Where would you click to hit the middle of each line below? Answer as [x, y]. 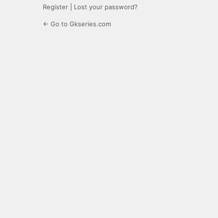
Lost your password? [106, 7]
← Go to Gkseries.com [77, 24]
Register [55, 7]
